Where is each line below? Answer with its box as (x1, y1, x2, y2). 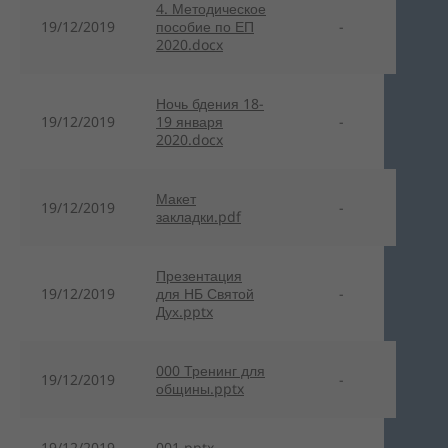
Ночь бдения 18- (156, 93, 264, 113)
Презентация (156, 265, 242, 285)
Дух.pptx (156, 301, 213, 321)
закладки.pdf (156, 206, 241, 226)
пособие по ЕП (156, 16, 254, 36)
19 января (156, 111, 223, 131)
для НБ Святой (156, 283, 254, 303)
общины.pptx (156, 378, 244, 398)
